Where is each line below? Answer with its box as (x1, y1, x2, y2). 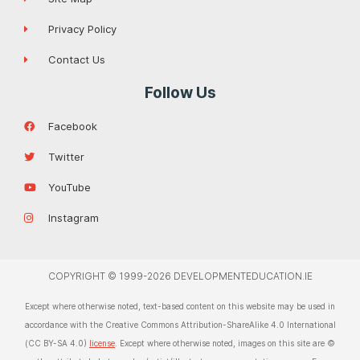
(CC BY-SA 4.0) (25, 338, 89, 349)
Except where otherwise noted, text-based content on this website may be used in (25, 301, 335, 312)
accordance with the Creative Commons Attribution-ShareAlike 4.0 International (24, 320, 336, 330)
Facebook (48, 120, 98, 133)
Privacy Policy (48, 22, 117, 36)
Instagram (48, 211, 100, 225)
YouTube (48, 181, 92, 194)
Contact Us (48, 53, 106, 67)
